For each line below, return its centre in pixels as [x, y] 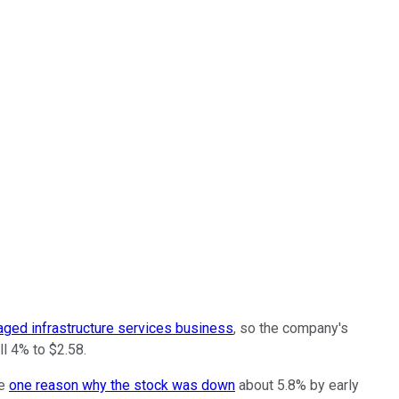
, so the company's [291, 328]
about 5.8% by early [297, 385]
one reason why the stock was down [122, 385]
